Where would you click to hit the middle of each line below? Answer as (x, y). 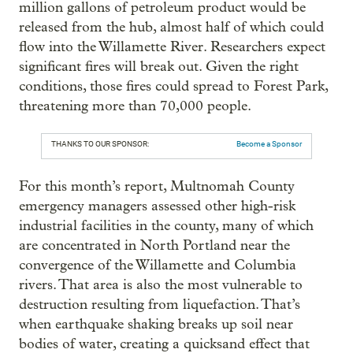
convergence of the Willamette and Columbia (158, 265)
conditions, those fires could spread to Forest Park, (173, 86)
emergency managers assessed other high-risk (157, 206)
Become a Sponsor (269, 144)
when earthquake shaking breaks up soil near (156, 324)
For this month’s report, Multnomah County (157, 186)
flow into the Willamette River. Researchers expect (172, 47)
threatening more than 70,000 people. (135, 106)
